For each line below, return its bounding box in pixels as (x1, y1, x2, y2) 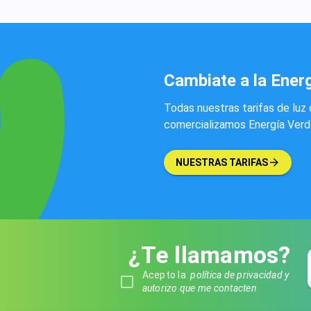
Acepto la (142, 269, 191, 280)
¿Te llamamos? (128, 241, 291, 269)
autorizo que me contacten (142, 283, 257, 294)
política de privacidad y (190, 269, 289, 280)
